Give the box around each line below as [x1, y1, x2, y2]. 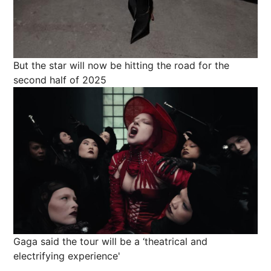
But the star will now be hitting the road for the [13, 59, 229, 72]
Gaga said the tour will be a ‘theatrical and [13, 235, 207, 247]
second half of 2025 [13, 74, 106, 87]
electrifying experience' [13, 249, 120, 262]
